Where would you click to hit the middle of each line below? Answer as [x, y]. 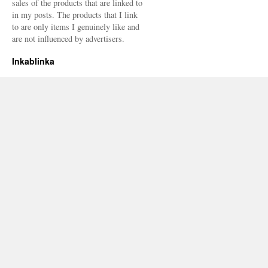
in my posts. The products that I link [75, 14]
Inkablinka [33, 61]
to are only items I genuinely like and [76, 26]
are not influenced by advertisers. [68, 38]
